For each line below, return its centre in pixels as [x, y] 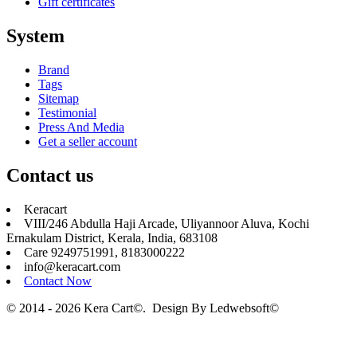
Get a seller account [88, 142]
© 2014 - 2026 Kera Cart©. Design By [108, 308]
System [35, 36]
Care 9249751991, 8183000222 [104, 252]
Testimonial [67, 113]
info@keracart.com [72, 266]
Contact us [50, 175]
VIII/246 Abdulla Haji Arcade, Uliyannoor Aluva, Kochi [167, 223]
